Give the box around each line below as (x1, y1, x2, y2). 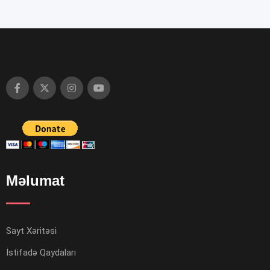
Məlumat (6, 172, 64, 189)
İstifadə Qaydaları (6, 247, 76, 259)
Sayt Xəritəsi (6, 225, 57, 237)
